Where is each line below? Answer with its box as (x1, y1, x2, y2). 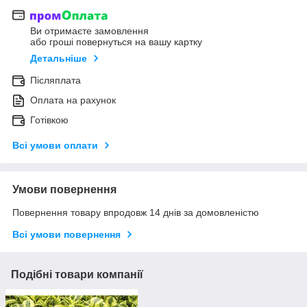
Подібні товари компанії (11, 269, 143, 281)
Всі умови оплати (12, 140, 98, 151)
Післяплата (30, 75, 81, 86)
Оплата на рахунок (30, 95, 116, 106)
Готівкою (30, 114, 69, 126)
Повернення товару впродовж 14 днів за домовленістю (12, 207, 259, 219)
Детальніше (30, 53, 87, 64)
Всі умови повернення (12, 229, 121, 241)
